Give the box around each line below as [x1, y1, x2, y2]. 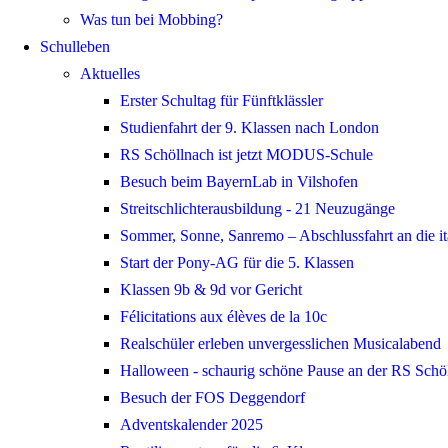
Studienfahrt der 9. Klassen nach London [120, 119, 379, 137]
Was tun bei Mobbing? [80, 11, 223, 29]
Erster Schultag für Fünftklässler [120, 92, 323, 110]
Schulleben [40, 38, 110, 56]
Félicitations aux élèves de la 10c [120, 308, 327, 326]
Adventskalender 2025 [120, 416, 263, 434]
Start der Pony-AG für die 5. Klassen [120, 254, 354, 272]
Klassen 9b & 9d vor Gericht [120, 281, 302, 299]
